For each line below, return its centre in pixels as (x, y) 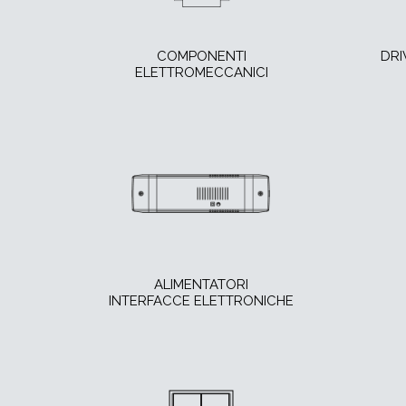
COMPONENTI (201, 57)
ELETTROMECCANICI (201, 73)
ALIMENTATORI (201, 285)
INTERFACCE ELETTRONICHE (201, 301)
